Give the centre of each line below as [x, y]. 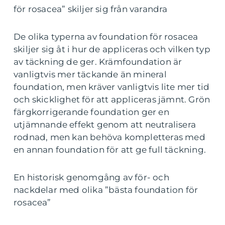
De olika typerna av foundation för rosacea [106, 37]
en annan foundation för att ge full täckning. [110, 150]
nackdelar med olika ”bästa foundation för [106, 190]
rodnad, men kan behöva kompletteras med [109, 137]
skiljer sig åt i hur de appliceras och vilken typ [112, 49]
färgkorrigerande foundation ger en [91, 112]
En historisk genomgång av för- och [91, 178]
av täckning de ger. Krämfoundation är [98, 62]
